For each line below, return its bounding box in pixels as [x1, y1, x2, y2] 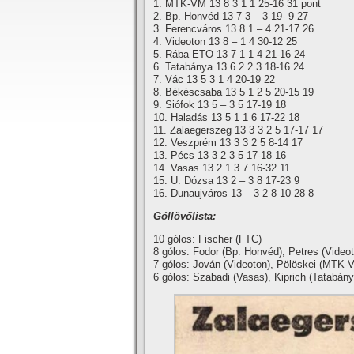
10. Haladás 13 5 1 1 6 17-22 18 [153, 111, 299, 123]
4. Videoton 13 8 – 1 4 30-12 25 [153, 36, 297, 47]
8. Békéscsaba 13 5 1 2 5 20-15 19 [153, 86, 314, 98]
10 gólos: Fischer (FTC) [153, 233, 262, 245]
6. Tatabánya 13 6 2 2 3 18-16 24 [153, 61, 304, 73]
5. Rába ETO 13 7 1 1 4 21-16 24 [153, 48, 305, 60]
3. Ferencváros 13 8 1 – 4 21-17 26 [153, 23, 314, 35]
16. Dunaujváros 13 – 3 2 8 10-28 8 [153, 187, 314, 199]
